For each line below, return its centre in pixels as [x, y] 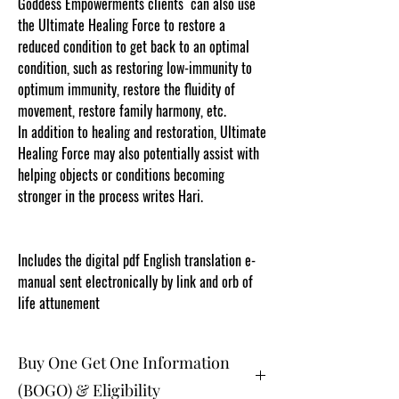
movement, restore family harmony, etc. [122, 110]
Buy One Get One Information [124, 362]
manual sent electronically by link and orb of [135, 281]
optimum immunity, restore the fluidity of [126, 89]
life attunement [59, 302]
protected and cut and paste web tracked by [133, 217]
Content [227, 195]
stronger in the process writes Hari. [112, 195]
